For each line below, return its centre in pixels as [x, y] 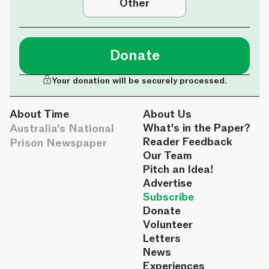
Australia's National [62, 128]
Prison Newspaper [58, 143]
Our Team [167, 156]
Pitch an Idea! [178, 169]
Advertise [167, 183]
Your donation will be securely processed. [139, 80]
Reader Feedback [187, 142]
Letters [162, 238]
